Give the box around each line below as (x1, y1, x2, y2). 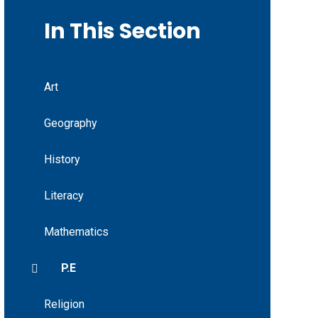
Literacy (43, 189, 84, 203)
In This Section (43, 16, 201, 47)
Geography (43, 116, 97, 131)
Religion (43, 297, 84, 312)
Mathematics (43, 225, 109, 239)
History (43, 153, 80, 167)
